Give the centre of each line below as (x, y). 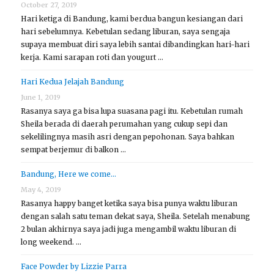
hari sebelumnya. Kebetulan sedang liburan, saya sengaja (126, 32)
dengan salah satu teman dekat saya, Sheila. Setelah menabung (136, 217)
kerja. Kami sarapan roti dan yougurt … (92, 57)
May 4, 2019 (41, 190)
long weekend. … (51, 242)
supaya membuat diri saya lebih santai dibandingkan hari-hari (135, 45)
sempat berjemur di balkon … (74, 150)
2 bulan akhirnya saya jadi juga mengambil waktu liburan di (129, 229)
